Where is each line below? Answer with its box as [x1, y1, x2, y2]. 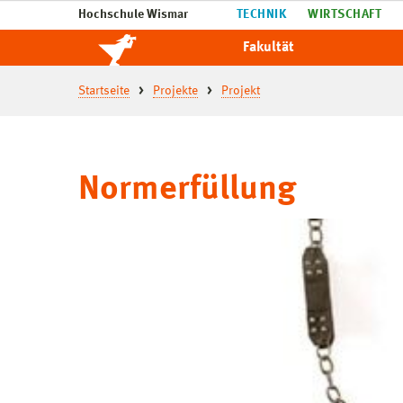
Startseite [78, 85, 130, 97]
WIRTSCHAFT [308, 8, 382, 21]
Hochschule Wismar [78, 8, 188, 21]
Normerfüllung [78, 173, 296, 207]
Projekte [153, 85, 198, 97]
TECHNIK [237, 8, 287, 21]
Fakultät [243, 40, 295, 55]
